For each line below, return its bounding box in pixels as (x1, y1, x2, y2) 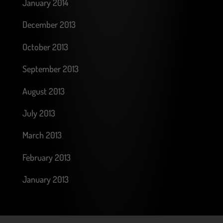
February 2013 (22, 151, 71, 163)
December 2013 (22, 19, 76, 30)
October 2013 (22, 41, 68, 52)
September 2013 (22, 63, 79, 75)
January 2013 (22, 174, 69, 185)
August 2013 (22, 85, 65, 97)
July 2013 (22, 107, 55, 118)
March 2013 (22, 129, 62, 141)
